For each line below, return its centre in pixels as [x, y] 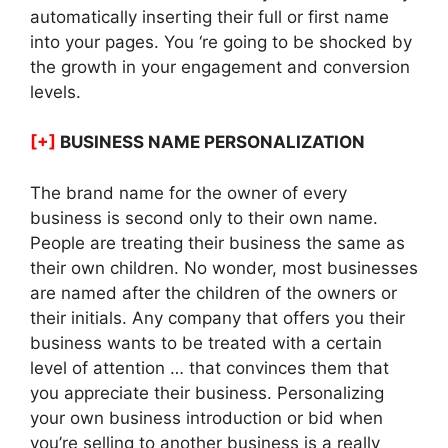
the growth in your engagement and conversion [220, 66]
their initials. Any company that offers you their [217, 317]
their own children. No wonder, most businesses [224, 267]
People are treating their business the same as [217, 242]
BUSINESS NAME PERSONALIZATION [210, 142]
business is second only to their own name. [204, 217]
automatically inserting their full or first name [209, 16]
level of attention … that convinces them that [209, 367]
